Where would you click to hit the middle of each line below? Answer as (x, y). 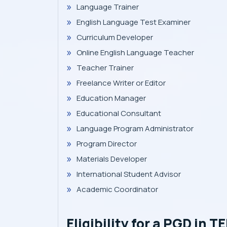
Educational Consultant (119, 113)
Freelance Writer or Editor (121, 83)
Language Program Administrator (135, 129)
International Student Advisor (129, 174)
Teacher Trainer (105, 68)
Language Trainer (108, 7)
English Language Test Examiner (134, 22)
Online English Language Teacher (135, 53)
